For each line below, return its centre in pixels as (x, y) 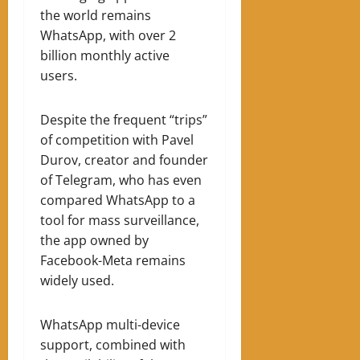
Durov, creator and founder (124, 160)
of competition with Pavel (117, 139)
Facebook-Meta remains (113, 260)
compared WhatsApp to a (118, 200)
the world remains (96, 15)
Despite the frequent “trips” (124, 119)
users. (59, 75)
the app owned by (94, 240)
